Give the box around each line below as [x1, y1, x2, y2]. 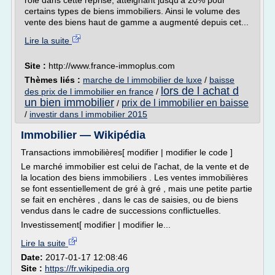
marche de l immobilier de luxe [83, 75, 202, 85]
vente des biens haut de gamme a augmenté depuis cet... [25, 17, 249, 27]
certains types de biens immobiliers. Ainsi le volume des [25, 6, 240, 16]
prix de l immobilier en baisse [122, 98, 249, 108]
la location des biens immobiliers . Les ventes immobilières [21, 172, 248, 182]
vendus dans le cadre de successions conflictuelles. [21, 206, 221, 215]
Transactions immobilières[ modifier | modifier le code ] [21, 147, 233, 157]
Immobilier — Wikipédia [21, 129, 145, 141]
